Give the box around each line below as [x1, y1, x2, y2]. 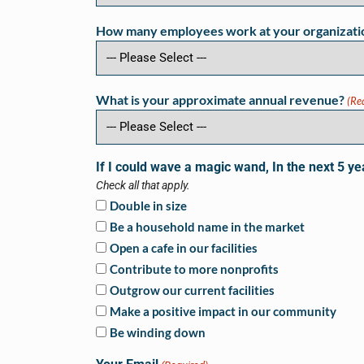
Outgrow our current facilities [110, 282, 275, 297]
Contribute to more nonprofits [110, 261, 279, 276]
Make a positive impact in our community [110, 303, 336, 318]
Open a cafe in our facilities [110, 240, 258, 255]
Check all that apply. [96, 178, 190, 193]
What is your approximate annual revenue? [96, 91, 344, 107]
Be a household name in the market [110, 219, 305, 234]
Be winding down [110, 324, 206, 340]
